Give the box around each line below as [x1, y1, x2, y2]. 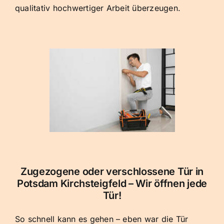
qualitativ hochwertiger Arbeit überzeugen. [15, 3, 181, 13]
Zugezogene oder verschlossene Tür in [20, 165, 204, 178]
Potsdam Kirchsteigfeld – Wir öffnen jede [16, 177, 207, 190]
